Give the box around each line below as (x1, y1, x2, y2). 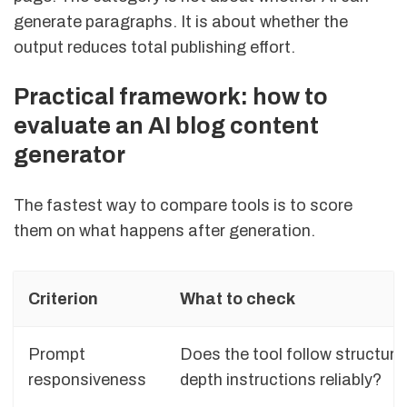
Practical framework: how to (14, 84, 328, 109)
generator (14, 142, 125, 167)
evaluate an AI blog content (14, 113, 319, 138)
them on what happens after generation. (14, 222, 315, 241)
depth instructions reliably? (180, 370, 382, 389)
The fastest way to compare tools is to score (14, 196, 352, 215)
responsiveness (28, 370, 146, 389)
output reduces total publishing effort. (14, 37, 295, 56)
